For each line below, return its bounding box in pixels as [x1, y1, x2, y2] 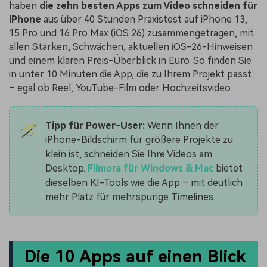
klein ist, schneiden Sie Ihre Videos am [45, 148, 212, 160]
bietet [213, 162, 243, 174]
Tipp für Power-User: [45, 119, 145, 131]
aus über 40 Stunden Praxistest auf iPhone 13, [41, 14, 247, 26]
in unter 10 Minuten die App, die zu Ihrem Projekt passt [9, 69, 252, 80]
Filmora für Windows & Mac [87, 162, 213, 174]
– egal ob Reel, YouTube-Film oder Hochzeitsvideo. [9, 82, 232, 94]
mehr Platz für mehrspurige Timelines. [45, 191, 215, 203]
